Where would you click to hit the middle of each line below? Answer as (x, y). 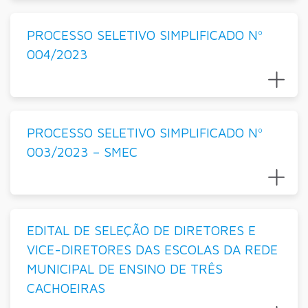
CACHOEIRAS (66, 288)
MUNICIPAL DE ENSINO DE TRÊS (124, 269)
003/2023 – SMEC (82, 151)
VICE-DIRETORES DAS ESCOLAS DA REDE (152, 250)
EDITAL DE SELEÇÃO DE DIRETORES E (141, 230)
